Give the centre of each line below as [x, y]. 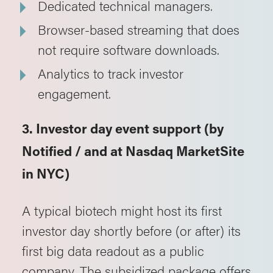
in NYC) [46, 175]
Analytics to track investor [111, 73]
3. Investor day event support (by [123, 130]
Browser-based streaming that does [139, 29]
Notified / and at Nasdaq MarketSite [133, 153]
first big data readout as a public [113, 250]
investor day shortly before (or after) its [131, 230]
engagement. [74, 93]
